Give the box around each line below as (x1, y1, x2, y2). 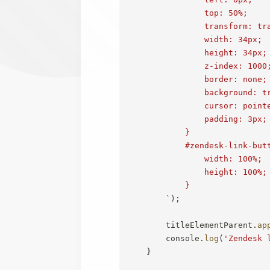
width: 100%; (127, 154, 263, 163)
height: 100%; (127, 167, 268, 177)
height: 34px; (127, 48, 268, 57)
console (127, 233, 200, 243)
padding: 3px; (127, 114, 268, 124)
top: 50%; (127, 8, 248, 17)
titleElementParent (127, 220, 253, 230)
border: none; (127, 74, 268, 84)
